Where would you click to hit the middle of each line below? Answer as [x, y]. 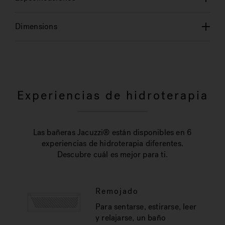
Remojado [117, 191]
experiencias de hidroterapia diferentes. [113, 143]
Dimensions [36, 26]
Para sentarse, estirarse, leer [146, 207]
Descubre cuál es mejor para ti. [113, 154]
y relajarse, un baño [130, 218]
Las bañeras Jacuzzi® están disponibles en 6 [113, 132]
